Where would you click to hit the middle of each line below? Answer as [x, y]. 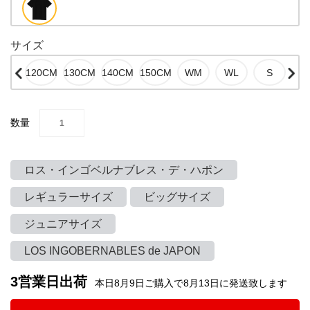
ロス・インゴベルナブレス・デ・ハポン [124, 170]
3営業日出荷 [51, 282]
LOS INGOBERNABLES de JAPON [112, 251]
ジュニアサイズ [63, 224]
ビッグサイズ [177, 197]
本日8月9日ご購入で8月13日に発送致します [191, 283]
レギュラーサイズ [69, 197]
